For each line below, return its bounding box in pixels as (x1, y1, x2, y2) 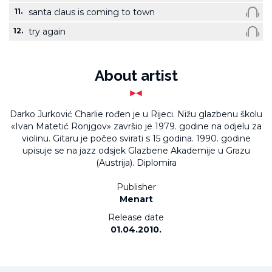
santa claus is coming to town (29, 7, 155, 18)
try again (29, 26, 66, 37)
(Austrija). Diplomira (95, 157, 177, 168)
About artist (94, 67, 178, 84)
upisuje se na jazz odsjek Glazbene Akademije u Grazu (22, 145, 250, 156)
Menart (119, 194, 153, 205)
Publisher (116, 182, 156, 192)
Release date (108, 212, 164, 223)
